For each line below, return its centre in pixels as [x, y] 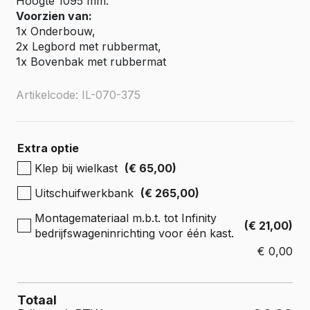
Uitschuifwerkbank [84, 193]
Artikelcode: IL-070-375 [78, 95]
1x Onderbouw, [56, 31]
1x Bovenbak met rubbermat [91, 62]
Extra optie [48, 148]
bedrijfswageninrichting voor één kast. [134, 233]
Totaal [37, 300]
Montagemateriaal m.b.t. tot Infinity [126, 218]
